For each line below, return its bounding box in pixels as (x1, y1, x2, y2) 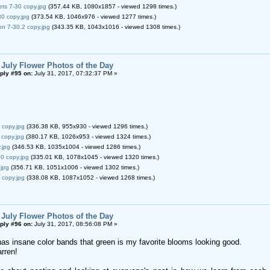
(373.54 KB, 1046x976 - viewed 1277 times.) (29, 13, 156, 20)
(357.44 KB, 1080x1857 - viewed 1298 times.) (46, 2, 177, 10)
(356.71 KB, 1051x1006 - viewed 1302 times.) (8, 163, 139, 171)
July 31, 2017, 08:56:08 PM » (32, 220, 118, 227)
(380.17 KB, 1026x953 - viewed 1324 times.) (24, 133, 151, 140)
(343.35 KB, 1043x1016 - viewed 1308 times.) (49, 23, 180, 30)
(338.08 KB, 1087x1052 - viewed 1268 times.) (24, 174, 155, 181)
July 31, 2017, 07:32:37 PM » (32, 69, 118, 77)
